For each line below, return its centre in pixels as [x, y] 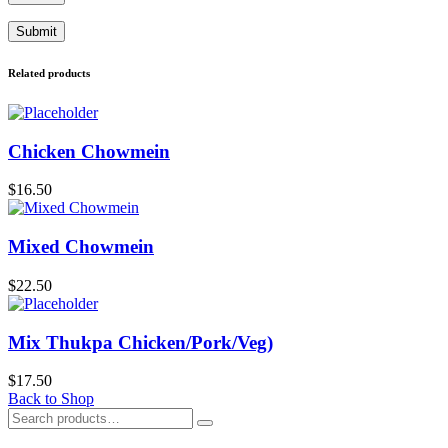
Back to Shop [51, 399]
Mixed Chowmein [81, 247]
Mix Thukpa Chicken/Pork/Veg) [140, 342]
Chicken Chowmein [89, 151]
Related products [49, 72]
